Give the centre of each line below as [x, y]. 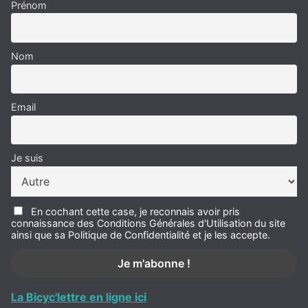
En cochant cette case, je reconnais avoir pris [135, 212]
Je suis [27, 158]
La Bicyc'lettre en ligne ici [79, 297]
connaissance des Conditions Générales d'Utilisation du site [148, 223]
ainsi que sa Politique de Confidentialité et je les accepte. [141, 235]
